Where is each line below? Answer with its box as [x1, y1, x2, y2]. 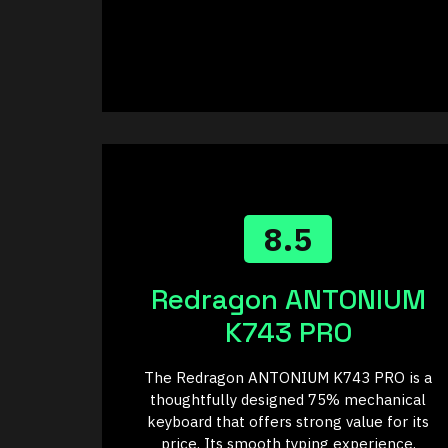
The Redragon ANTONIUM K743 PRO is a [144, 368, 432, 388]
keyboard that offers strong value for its [147, 412, 429, 432]
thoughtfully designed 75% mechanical [150, 390, 426, 410]
